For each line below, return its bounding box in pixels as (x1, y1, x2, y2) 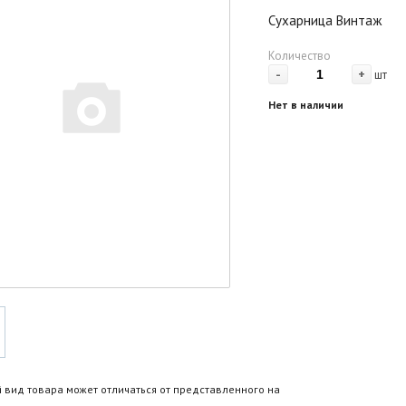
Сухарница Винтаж (267, 12, 382, 30)
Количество (267, 48, 331, 64)
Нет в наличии (267, 98, 343, 112)
